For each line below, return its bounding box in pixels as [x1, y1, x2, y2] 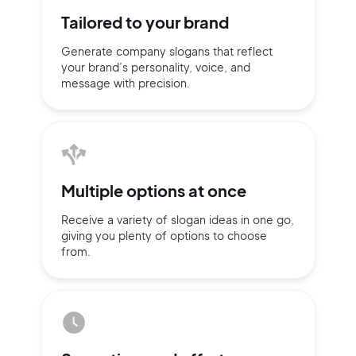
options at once [126, 180, 246, 200]
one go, [252, 212, 294, 226]
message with [60, 75, 138, 90]
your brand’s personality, [60, 60, 192, 74]
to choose [212, 228, 267, 242]
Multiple [60, 180, 126, 200]
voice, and [192, 60, 250, 74]
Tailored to [60, 12, 145, 32]
